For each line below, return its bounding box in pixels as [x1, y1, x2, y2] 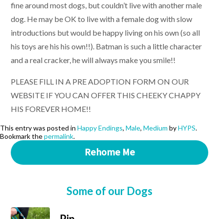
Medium [143, 124, 168, 132]
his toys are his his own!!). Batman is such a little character [11, 42, 202, 51]
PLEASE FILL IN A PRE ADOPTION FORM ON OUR [11, 77, 189, 87]
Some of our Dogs [66, 184, 153, 198]
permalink [44, 132, 73, 141]
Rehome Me [84, 146, 135, 159]
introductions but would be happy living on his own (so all [11, 28, 200, 38]
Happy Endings [77, 124, 123, 132]
